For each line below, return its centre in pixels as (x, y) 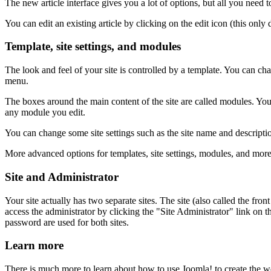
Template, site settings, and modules (93, 47)
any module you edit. (45, 113)
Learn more (34, 246)
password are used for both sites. (67, 222)
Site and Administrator (62, 177)
